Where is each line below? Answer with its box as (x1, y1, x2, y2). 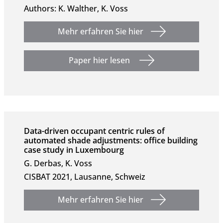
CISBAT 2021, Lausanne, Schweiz (24, 171, 145, 182)
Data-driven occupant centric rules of (24, 125, 165, 136)
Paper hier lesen (69, 55, 132, 66)
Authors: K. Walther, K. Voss (24, 3, 128, 14)
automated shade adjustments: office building (24, 135, 198, 146)
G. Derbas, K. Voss (24, 158, 92, 169)
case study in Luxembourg (24, 144, 124, 155)
